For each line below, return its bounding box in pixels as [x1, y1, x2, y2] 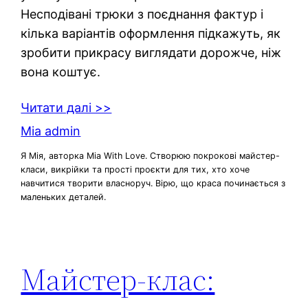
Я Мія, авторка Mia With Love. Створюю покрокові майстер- [21, 151, 280, 162]
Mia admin [21, 123, 81, 138]
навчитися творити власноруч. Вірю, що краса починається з [21, 178, 286, 189]
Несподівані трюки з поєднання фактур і [21, 6, 264, 21]
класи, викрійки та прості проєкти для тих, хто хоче [21, 164, 250, 175]
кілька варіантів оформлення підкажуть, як [21, 25, 281, 41]
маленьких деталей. [21, 192, 107, 203]
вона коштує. [21, 64, 101, 79]
